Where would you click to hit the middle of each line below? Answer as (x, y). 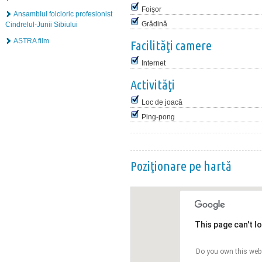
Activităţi (153, 85)
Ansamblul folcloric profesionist (63, 14)
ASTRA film (31, 41)
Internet (154, 63)
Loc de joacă (162, 102)
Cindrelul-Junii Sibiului (42, 24)
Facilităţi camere (171, 45)
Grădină (154, 24)
